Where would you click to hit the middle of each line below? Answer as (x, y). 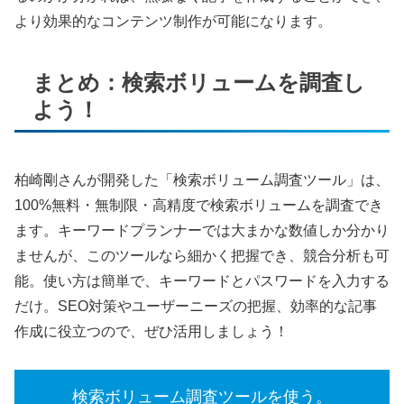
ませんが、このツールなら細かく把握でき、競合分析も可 (202, 255)
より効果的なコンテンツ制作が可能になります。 (173, 21)
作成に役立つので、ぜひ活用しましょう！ (151, 331)
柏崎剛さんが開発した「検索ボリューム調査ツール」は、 (202, 179)
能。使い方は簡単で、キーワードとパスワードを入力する (202, 280)
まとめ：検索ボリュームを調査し (199, 82)
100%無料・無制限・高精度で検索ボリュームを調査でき (199, 205)
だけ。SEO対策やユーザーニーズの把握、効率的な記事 (196, 306)
